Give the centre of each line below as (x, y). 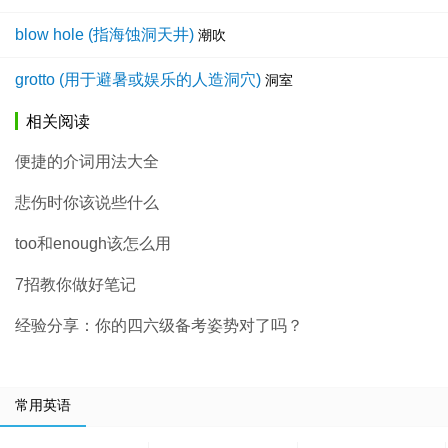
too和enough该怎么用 (93, 244)
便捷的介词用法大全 (87, 162)
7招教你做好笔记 (75, 285)
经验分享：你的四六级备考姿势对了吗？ (159, 326)
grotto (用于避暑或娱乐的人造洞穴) (138, 80)
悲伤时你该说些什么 (87, 203)
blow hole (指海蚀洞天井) (104, 35)
